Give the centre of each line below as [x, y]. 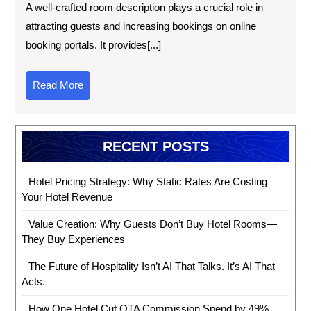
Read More [58, 85]
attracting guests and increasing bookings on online [141, 26]
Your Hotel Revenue [67, 196]
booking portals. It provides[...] [93, 44]
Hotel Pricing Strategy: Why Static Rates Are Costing [148, 181]
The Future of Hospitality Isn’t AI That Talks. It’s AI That [151, 266]
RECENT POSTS [155, 146]
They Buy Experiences [73, 239]
